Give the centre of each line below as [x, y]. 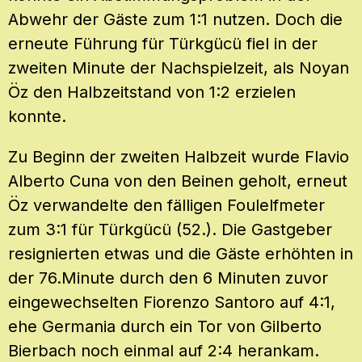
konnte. [37, 117]
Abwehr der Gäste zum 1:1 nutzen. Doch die [175, 20]
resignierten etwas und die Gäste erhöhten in [181, 254]
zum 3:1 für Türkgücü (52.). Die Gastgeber [170, 230]
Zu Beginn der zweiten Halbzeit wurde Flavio [179, 157]
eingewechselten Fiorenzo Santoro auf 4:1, [172, 303]
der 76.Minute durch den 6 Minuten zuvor [168, 278]
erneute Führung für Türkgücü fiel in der [163, 44]
